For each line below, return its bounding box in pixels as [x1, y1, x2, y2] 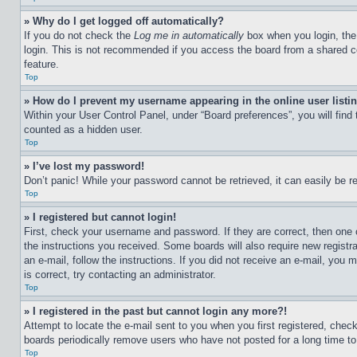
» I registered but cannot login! [24, 211, 176, 223]
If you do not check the [24, 29, 134, 41]
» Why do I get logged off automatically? [24, 15, 224, 27]
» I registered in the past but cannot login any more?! [24, 305, 287, 317]
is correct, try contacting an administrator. [24, 269, 216, 280]
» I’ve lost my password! [24, 160, 144, 172]
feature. [24, 58, 59, 70]
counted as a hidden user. [24, 124, 143, 135]
